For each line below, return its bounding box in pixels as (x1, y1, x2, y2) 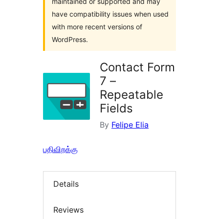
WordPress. (52, 35, 88, 44)
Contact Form (100, 60, 175, 74)
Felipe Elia (111, 120, 149, 130)
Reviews (53, 204, 84, 215)
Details (53, 179, 79, 189)
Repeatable (100, 88, 163, 102)
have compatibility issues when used (52, 10, 169, 18)
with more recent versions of (52, 22, 142, 31)
